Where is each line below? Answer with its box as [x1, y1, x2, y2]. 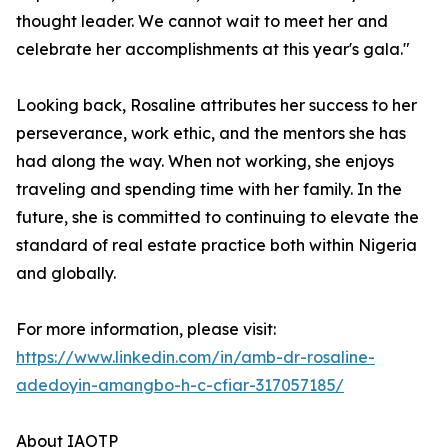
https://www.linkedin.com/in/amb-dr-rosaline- [16, 347, 375, 368]
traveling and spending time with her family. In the [16, 179, 402, 200]
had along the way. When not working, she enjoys [16, 151, 394, 172]
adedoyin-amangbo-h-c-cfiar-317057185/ [16, 375, 344, 396]
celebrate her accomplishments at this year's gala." [16, 39, 410, 60]
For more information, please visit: [16, 319, 276, 340]
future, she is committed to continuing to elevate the [16, 207, 419, 228]
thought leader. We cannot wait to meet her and [16, 11, 388, 32]
